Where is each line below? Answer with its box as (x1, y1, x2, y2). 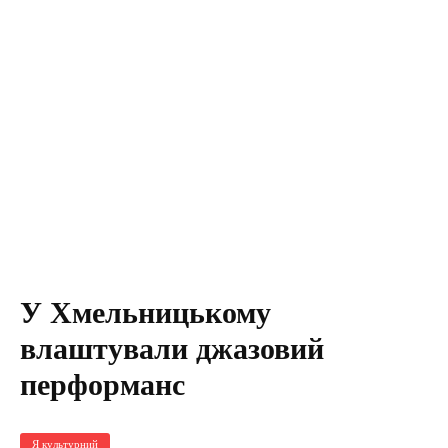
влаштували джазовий (20, 332, 324, 366)
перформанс (20, 368, 185, 402)
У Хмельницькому (20, 296, 271, 330)
